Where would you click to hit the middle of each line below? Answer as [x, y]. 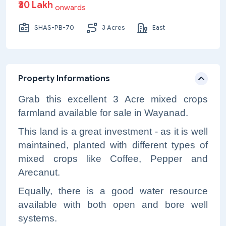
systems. [38, 218]
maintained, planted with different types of [113, 145]
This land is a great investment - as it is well [113, 131]
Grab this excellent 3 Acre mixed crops [113, 99]
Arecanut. [39, 172]
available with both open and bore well [113, 205]
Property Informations [64, 79]
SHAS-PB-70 [54, 27]
